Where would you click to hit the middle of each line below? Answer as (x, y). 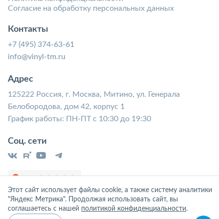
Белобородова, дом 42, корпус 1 (66, 106)
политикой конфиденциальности (134, 209)
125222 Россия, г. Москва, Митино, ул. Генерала (94, 94)
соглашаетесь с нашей (44, 209)
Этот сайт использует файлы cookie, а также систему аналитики (110, 190)
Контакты (28, 29)
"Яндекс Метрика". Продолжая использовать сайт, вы (93, 199)
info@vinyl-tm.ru (37, 56)
